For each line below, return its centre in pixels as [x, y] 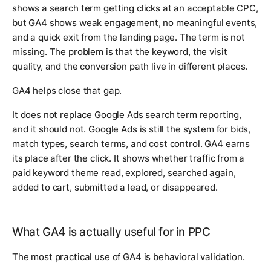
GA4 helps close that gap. [67, 90]
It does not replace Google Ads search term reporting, [127, 114]
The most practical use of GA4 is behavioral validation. [129, 256]
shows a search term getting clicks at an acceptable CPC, [135, 8]
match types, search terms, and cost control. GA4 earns [131, 143]
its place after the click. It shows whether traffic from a [129, 158]
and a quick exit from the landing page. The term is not [129, 37]
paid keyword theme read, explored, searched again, [124, 172]
